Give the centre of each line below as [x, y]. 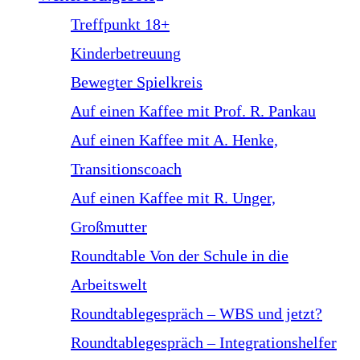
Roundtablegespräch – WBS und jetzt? [196, 313]
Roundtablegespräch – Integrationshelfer [204, 342]
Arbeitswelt [109, 284]
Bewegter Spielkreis [137, 82]
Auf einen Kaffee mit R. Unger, [173, 198]
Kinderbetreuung [126, 53]
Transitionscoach [126, 169]
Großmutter [109, 227]
